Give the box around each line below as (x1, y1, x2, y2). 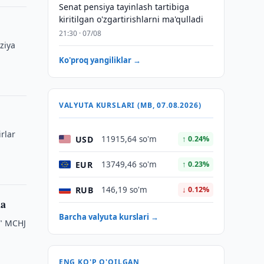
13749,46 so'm (101, 159, 157, 170)
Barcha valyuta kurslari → (58, 212, 159, 222)
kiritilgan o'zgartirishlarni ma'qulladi (58, 14, 203, 25)
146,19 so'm (101, 184, 147, 195)
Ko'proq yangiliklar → (58, 55, 141, 65)
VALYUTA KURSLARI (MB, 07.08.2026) (58, 100, 202, 110)
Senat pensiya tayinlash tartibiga (58, 1, 189, 12)
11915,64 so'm (101, 134, 157, 144)
